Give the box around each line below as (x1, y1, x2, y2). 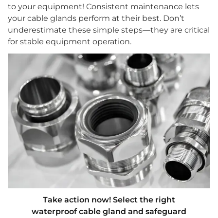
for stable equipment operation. (8, 37, 131, 46)
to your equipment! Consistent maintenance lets (8, 2, 199, 11)
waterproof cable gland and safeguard (32, 207, 186, 217)
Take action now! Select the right (43, 195, 175, 205)
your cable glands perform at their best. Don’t (8, 14, 184, 23)
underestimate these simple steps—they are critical (8, 25, 210, 35)
